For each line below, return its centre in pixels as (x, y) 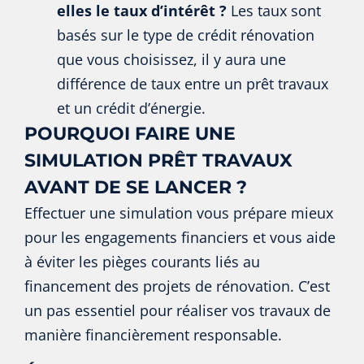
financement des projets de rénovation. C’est (177, 286)
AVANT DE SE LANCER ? (136, 187)
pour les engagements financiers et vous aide (180, 237)
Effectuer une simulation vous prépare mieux (179, 212)
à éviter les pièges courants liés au (142, 261)
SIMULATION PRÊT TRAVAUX (158, 160)
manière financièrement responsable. (153, 334)
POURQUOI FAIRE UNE (130, 133)
